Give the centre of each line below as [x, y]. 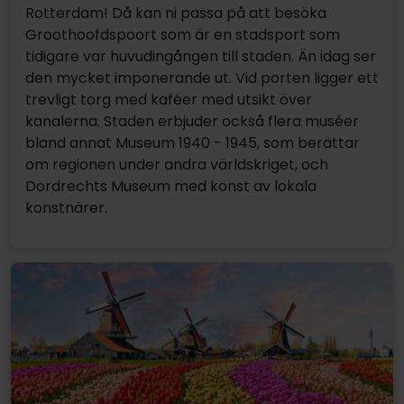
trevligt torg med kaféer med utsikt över [169, 99]
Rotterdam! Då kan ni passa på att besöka [176, 13]
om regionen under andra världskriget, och [177, 164]
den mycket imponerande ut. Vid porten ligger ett [202, 78]
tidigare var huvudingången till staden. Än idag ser [201, 56]
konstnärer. [66, 207]
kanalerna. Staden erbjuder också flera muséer [192, 121]
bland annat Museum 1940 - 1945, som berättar [193, 142]
